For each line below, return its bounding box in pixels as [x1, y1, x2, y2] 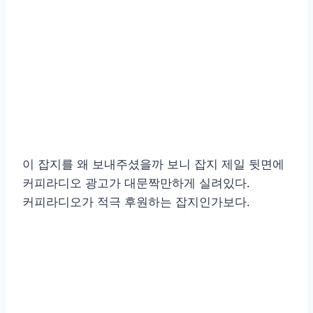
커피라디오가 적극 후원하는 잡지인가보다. [22, 194, 250, 209]
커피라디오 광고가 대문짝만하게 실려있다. [22, 175, 250, 190]
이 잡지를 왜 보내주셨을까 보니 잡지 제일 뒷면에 [22, 156, 284, 171]
